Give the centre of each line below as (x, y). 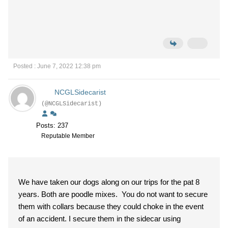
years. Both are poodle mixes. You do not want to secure (113, 194)
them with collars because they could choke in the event (111, 206)
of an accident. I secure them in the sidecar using (99, 219)
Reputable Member (68, 136)
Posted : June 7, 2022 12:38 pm (57, 66)
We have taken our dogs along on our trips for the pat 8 (109, 182)
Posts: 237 (52, 125)
